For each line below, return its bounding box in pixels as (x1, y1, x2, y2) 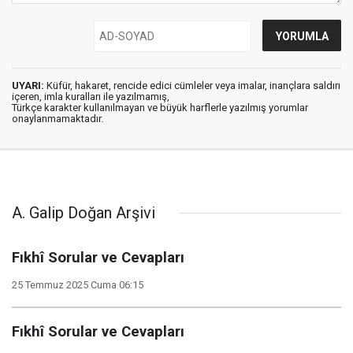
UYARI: (12, 80, 44, 91)
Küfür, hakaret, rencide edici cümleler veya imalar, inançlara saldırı (44, 80, 340, 91)
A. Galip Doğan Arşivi (12, 203, 155, 222)
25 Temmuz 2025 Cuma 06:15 (12, 279, 143, 291)
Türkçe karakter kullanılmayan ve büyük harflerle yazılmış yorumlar (12, 102, 308, 113)
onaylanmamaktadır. (12, 113, 103, 124)
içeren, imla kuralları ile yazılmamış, (12, 91, 169, 102)
